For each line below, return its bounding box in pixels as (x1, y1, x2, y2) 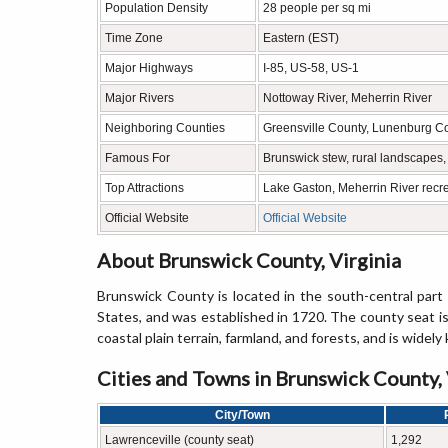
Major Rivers (105, 91, 174, 105)
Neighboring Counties (105, 121, 225, 135)
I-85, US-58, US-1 (263, 61, 359, 75)
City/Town (214, 408, 270, 422)
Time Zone (105, 31, 163, 45)
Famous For (105, 151, 170, 165)
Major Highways (105, 61, 193, 75)
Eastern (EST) (263, 31, 339, 45)
